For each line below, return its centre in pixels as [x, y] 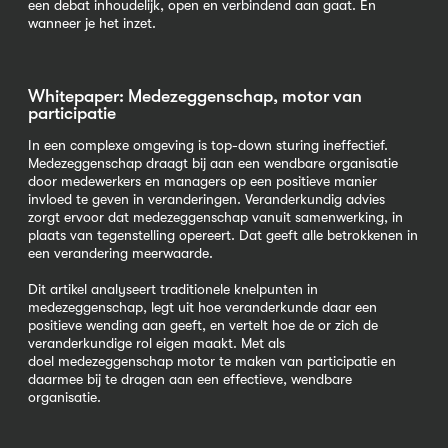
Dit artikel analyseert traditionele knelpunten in [173, 289]
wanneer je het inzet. [92, 23]
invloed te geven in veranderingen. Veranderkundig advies [206, 198]
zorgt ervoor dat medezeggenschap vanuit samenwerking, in [215, 216]
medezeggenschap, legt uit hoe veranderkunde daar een [202, 307]
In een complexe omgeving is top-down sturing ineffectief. [208, 144]
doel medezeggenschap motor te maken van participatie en [212, 361]
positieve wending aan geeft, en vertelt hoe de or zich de [203, 325]
